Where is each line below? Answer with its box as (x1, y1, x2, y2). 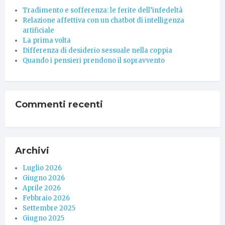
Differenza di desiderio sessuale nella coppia (23, 46, 172, 55)
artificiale (23, 26, 54, 35)
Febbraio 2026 (23, 193, 70, 202)
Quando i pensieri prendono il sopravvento (23, 56, 165, 65)
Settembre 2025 (23, 203, 75, 212)
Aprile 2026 (23, 183, 61, 192)
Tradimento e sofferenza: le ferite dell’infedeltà (23, 6, 183, 15)
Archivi (15, 145, 49, 156)
